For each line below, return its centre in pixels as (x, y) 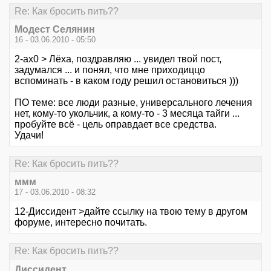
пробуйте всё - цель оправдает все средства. (116, 124)
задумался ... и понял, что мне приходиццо (110, 70)
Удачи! (29, 135)
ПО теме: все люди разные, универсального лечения (133, 102)
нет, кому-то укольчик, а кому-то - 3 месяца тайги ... (127, 113)
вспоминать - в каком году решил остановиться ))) (126, 80)
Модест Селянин (55, 29)
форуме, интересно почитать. (81, 223)
